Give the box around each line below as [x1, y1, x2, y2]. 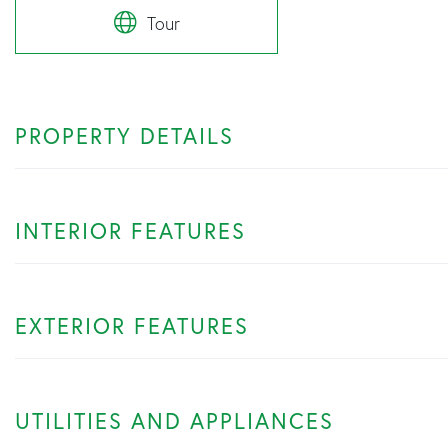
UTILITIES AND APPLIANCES [15, 406, 334, 435]
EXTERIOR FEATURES [15, 311, 249, 340]
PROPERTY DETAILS [15, 121, 234, 150]
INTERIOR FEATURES [15, 216, 246, 245]
